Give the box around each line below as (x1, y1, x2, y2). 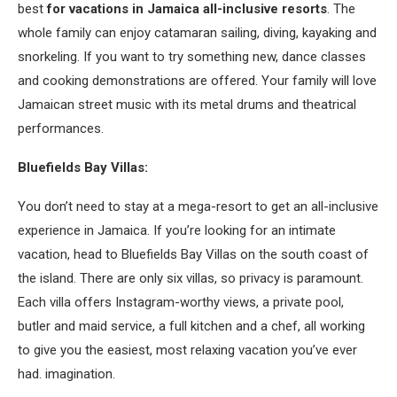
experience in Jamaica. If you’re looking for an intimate (18, 222, 336, 238)
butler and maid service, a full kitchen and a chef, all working (18, 318, 365, 334)
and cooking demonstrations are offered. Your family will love (18, 73, 377, 89)
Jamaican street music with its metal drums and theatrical (18, 97, 356, 113)
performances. (18, 121, 104, 136)
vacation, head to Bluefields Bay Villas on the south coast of (18, 246, 369, 262)
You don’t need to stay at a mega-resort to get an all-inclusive (18, 198, 378, 214)
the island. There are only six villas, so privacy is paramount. (18, 270, 363, 286)
